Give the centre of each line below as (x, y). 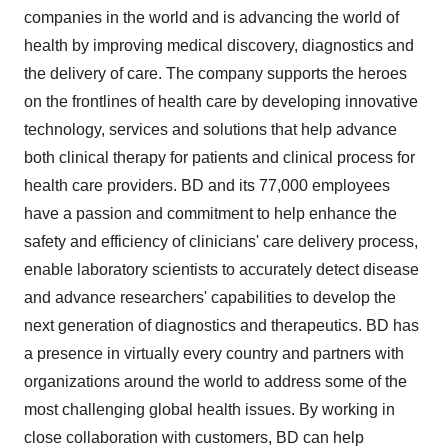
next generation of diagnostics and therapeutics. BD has (221, 325)
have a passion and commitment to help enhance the (210, 213)
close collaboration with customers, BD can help (194, 437)
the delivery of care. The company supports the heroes (215, 73)
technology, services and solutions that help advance (210, 129)
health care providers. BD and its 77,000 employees (207, 185)
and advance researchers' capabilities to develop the (210, 297)
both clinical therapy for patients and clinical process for (219, 157)
